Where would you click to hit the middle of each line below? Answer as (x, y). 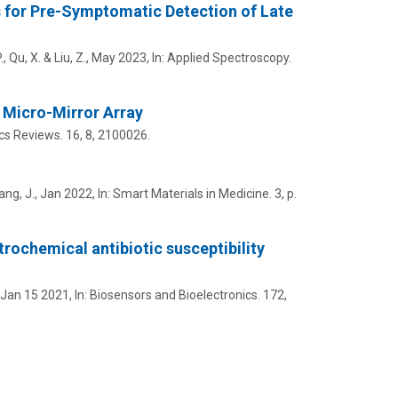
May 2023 (119, 57)
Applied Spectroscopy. (229, 57)
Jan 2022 (66, 193)
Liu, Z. (70, 57)
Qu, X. (24, 57)
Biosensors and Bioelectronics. (175, 295)
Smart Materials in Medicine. (192, 193)
